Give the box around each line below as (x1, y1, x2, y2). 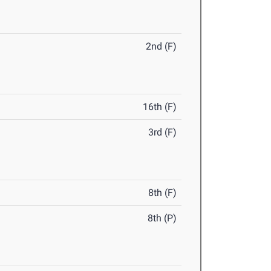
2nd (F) (146, 41, 177, 53)
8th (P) (148, 212, 177, 224)
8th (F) (148, 187, 177, 199)
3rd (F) (148, 126, 177, 139)
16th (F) (143, 101, 177, 113)
